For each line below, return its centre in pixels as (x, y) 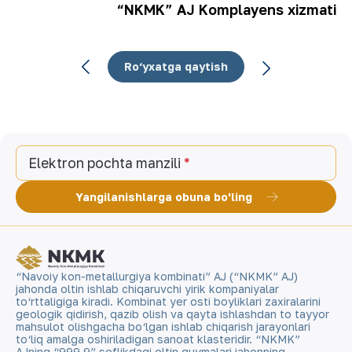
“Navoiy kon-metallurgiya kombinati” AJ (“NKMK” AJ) (157, 276)
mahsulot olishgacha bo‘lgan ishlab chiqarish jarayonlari (163, 326)
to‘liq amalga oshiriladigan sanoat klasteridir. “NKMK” (158, 339)
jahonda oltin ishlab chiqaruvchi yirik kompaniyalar (147, 289)
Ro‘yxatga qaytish (176, 66)
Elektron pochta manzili (104, 163)
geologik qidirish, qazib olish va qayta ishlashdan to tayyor (172, 314)
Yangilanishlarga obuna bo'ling (164, 197)
